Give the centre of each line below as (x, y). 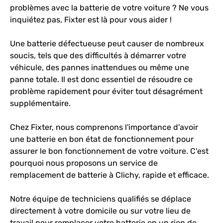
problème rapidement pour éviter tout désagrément (106, 91)
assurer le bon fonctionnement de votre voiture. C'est (109, 151)
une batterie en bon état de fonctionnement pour (102, 139)
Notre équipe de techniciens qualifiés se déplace (101, 199)
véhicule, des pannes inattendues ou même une (100, 67)
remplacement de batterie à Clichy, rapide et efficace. (110, 175)
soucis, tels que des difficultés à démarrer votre (98, 56)
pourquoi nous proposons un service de (84, 163)
